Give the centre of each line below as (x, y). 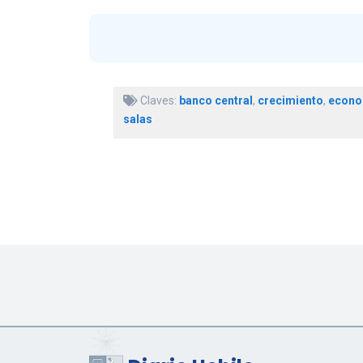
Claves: (158, 101)
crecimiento (290, 101)
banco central (216, 101)
